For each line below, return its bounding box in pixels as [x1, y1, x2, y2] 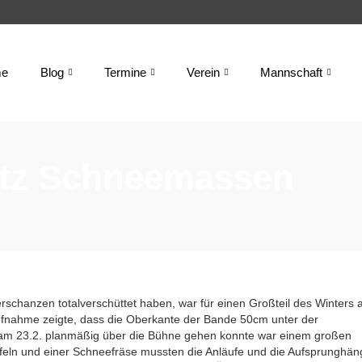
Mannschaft [260, 65, 322, 79]
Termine [104, 65, 146, 79]
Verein [187, 65, 220, 79]
